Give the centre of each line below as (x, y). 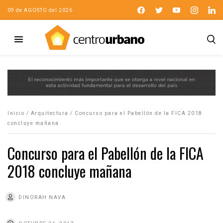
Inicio (16, 113)
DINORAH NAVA (42, 197)
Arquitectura (50, 113)
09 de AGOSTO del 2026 (40, 10)
